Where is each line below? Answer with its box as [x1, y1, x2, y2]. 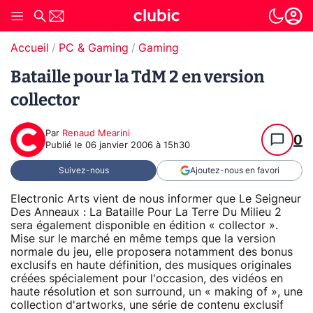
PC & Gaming [59, 43, 129, 54]
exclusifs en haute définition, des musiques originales [10, 259, 291, 271]
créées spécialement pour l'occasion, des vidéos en [10, 272, 283, 284]
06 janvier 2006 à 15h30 [85, 141, 190, 150]
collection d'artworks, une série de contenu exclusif [10, 299, 284, 311]
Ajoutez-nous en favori [189, 166, 279, 175]
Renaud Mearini [62, 129, 130, 138]
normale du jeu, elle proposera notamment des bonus [10, 246, 293, 258]
